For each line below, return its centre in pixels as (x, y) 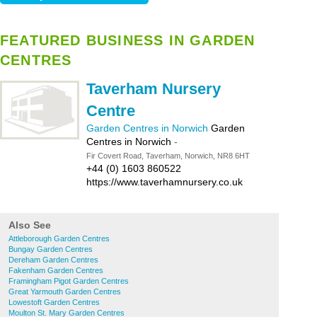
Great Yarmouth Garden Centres (65, 292)
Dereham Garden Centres (53, 260)
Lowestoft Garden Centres (54, 302)
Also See (30, 225)
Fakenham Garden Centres (56, 270)
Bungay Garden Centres (51, 249)
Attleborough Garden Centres (59, 238)
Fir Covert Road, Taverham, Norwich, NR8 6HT (168, 156)
